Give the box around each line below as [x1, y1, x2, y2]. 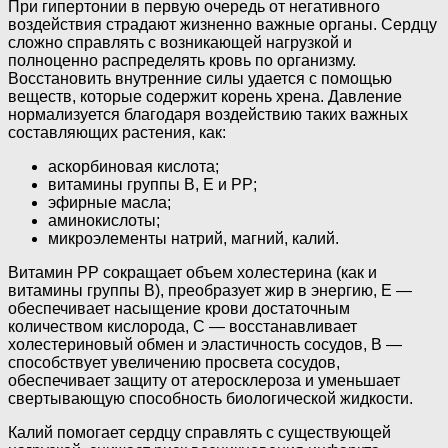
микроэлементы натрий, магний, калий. [48, 230, 339, 248]
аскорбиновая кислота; [48, 158, 219, 176]
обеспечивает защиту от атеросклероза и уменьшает [8, 372, 400, 390]
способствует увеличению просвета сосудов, [8, 354, 340, 372]
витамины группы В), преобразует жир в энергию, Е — [8, 282, 412, 300]
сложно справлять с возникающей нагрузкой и [8, 34, 352, 52]
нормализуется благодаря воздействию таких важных [8, 106, 408, 124]
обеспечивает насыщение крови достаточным [8, 300, 350, 318]
